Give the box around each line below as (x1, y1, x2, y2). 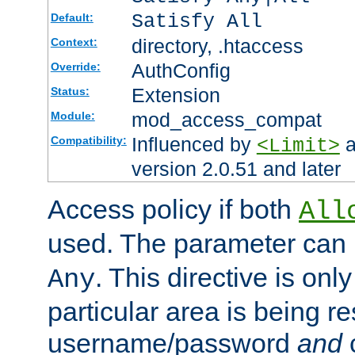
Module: (50, 109, 95, 123)
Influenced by (131, 133, 257, 156)
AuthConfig (131, 59, 231, 82)
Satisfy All (131, 10, 262, 34)
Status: (50, 85, 90, 98)
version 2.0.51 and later (131, 158, 341, 181)
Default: (50, 11, 94, 25)
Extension (131, 84, 220, 107)
